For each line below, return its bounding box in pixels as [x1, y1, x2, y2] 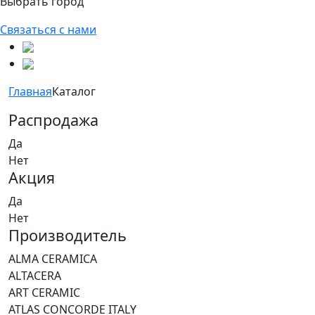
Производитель [8, 224, 127, 245]
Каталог [52, 83, 96, 99]
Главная [8, 83, 52, 99]
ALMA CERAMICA [8, 250, 97, 266]
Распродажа [8, 109, 98, 130]
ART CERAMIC [8, 284, 80, 300]
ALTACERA [8, 267, 61, 283]
